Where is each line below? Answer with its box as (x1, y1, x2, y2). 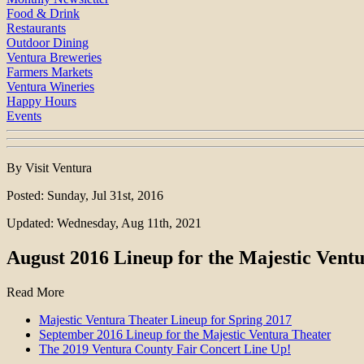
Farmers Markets (6, 65, 93, 80)
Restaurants (6, 21, 66, 36)
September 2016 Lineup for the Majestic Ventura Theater (39, 327, 331, 342)
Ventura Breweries (6, 50, 102, 65)
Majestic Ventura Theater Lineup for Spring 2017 (39, 313, 292, 327)
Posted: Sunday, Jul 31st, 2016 (6, 188, 163, 203)
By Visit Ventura (6, 161, 92, 175)
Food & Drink (6, 6, 80, 21)
